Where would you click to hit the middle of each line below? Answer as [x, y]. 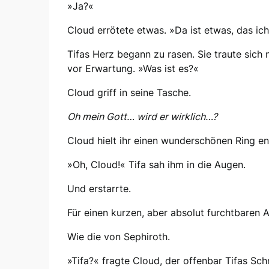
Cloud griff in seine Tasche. [129, 92]
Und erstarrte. [99, 188]
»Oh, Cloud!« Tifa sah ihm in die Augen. [156, 164]
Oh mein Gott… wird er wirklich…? [142, 116]
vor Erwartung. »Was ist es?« [133, 68]
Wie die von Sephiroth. [119, 236]
